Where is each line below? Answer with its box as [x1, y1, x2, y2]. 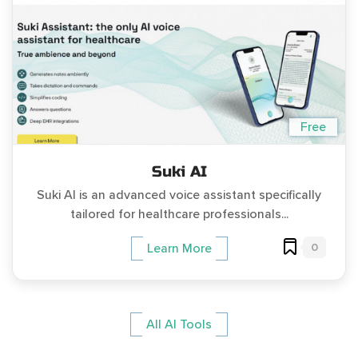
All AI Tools [146, 316, 212, 333]
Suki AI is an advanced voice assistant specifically [37, 186, 321, 203]
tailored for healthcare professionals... [70, 205, 288, 222]
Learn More [146, 240, 212, 257]
